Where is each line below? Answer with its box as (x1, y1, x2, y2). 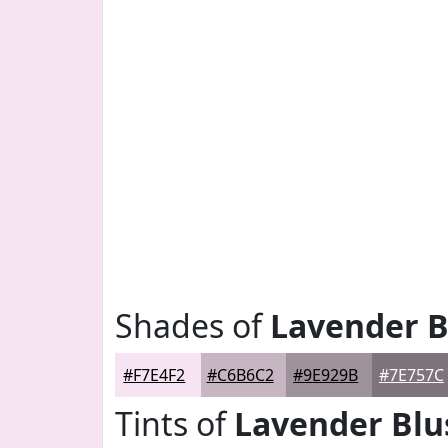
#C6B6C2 (206, 364, 274, 386)
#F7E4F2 (123, 364, 186, 386)
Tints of (115, 402, 234, 445)
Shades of (115, 304, 270, 347)
